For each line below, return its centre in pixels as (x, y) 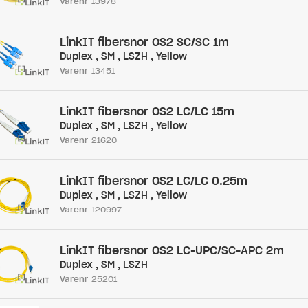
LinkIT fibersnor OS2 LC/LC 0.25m (153, 181)
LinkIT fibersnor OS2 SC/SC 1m (144, 42)
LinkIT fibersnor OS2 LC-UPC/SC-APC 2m (172, 250)
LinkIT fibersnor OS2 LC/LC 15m (147, 111)
